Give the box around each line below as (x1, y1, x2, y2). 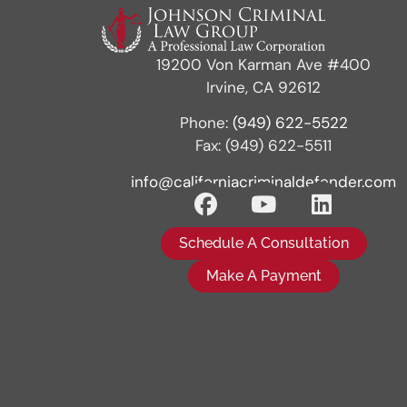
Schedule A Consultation (178, 234, 349, 253)
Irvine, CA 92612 (206, 76, 322, 97)
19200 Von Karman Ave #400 (156, 54, 372, 74)
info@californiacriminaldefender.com (131, 171, 397, 192)
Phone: (179, 113, 233, 134)
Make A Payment (205, 267, 322, 285)
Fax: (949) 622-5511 (195, 135, 333, 156)
